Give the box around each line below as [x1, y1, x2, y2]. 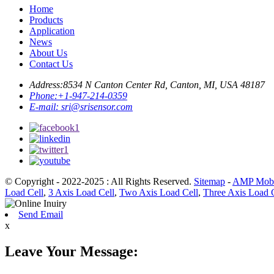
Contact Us [29, 59, 73, 70]
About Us [29, 48, 67, 59]
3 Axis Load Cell [48, 187, 114, 198]
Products [29, 15, 63, 26]
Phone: [29, 91, 57, 102]
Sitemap [194, 176, 225, 187]
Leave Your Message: [5, 243, 138, 260]
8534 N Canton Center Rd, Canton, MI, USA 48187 [63, 80, 265, 91]
